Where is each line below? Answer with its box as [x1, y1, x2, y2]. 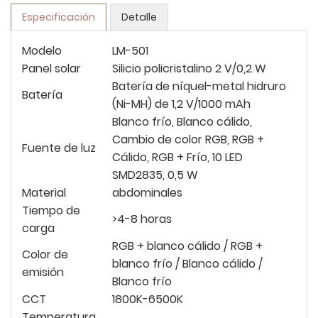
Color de [22, 246, 68, 263]
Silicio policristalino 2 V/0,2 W [112, 60, 266, 77]
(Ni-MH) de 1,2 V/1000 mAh [112, 96, 251, 113]
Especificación [22, 10, 95, 25]
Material [22, 185, 66, 202]
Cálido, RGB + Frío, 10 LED [112, 149, 243, 166]
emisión [22, 264, 64, 281]
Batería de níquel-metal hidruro [112, 78, 286, 95]
